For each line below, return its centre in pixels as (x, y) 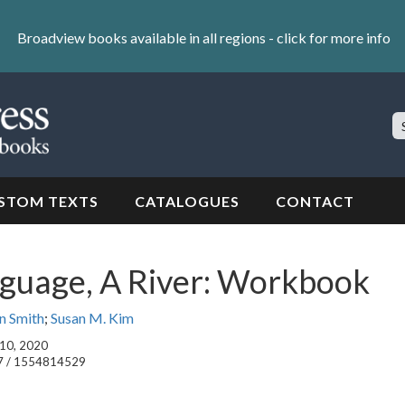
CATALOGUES (187, 202)
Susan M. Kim (92, 318)
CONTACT (315, 202)
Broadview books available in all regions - (146, 37)
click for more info (333, 37)
